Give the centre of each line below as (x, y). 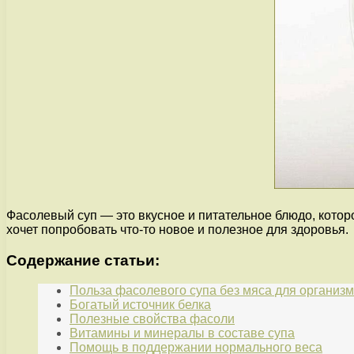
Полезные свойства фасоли (152, 319)
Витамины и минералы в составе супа (182, 333)
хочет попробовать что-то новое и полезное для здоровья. (177, 229)
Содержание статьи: (83, 260)
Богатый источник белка (140, 305)
